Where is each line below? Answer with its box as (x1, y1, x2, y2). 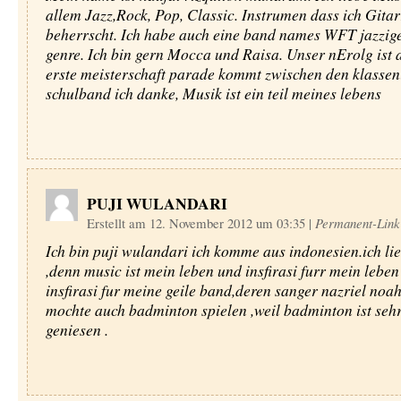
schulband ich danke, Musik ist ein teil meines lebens (45, 82, 381, 104)
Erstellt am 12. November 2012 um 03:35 (86, 214, 309, 232)
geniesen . (45, 319, 108, 340)
